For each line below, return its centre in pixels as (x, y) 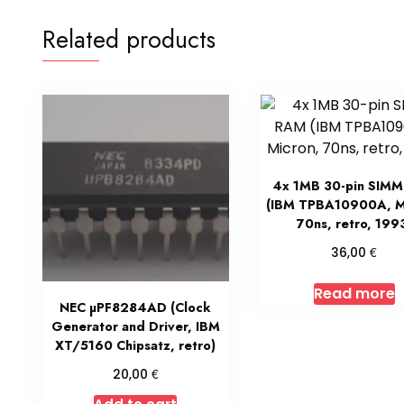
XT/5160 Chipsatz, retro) (136, 346)
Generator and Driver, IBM (135, 327)
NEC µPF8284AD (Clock (136, 308)
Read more (354, 294)
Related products (129, 40)
